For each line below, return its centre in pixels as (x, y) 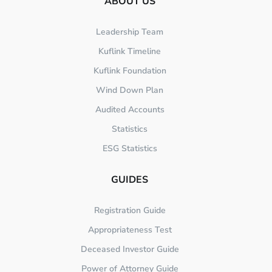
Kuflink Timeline (130, 52)
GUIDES (130, 180)
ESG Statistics (130, 149)
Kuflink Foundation (130, 71)
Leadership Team (130, 32)
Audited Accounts (130, 110)
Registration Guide (130, 211)
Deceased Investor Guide (130, 250)
